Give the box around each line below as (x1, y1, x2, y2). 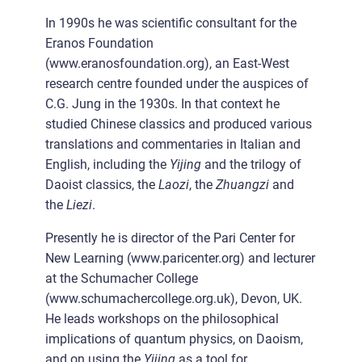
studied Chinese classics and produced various (45, 116, 312, 132)
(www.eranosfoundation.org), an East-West (45, 55, 289, 71)
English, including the (45, 156, 170, 172)
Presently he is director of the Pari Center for (45, 230, 295, 246)
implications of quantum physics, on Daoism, (45, 331, 303, 347)
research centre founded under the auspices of (45, 75, 309, 91)
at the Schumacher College (45, 271, 198, 287)
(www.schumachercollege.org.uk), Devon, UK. (45, 291, 302, 307)
